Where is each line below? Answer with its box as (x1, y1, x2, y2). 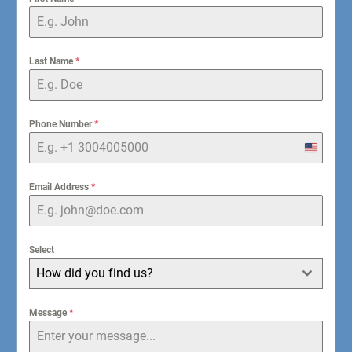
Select (28, 244, 54, 255)
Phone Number (28, 119, 94, 130)
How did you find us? (35, 266, 153, 280)
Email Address (28, 181, 91, 192)
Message (28, 307, 69, 318)
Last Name (28, 56, 75, 67)
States (305, 161, 337, 174)
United (305, 145, 337, 157)
